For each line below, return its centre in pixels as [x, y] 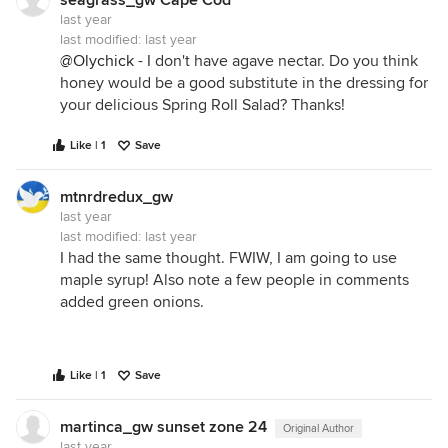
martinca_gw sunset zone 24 [163, 427]
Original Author [318, 429]
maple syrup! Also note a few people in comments [234, 280]
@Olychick [97, 61]
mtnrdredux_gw [116, 197]
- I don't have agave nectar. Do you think [276, 61]
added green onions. [132, 302]
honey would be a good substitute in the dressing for [244, 83]
